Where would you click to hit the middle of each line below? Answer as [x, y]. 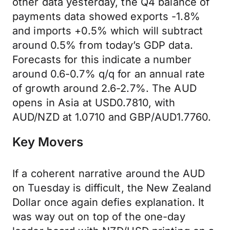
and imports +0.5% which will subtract [108, 31]
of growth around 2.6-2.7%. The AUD [104, 88]
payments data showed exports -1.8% [106, 16]
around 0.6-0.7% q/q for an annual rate [109, 74]
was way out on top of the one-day [99, 217]
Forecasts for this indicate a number [102, 60]
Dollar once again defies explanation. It [109, 202]
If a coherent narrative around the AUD [109, 174]
